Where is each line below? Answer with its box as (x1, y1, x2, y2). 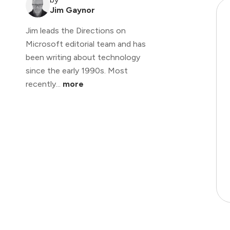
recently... (26, 79, 63, 89)
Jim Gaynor (50, 5, 95, 15)
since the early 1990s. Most (26, 66, 128, 76)
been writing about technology (26, 52, 140, 63)
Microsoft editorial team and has (26, 39, 146, 49)
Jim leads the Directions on (26, 26, 126, 36)
